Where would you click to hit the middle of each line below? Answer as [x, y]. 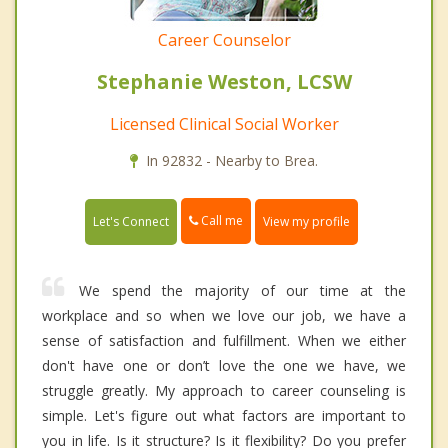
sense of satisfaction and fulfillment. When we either [224, 340]
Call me [220, 221]
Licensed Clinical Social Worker [224, 124]
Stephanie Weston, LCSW [224, 82]
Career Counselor [224, 40]
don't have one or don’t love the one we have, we [224, 365]
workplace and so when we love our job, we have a [224, 315]
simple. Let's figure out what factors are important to [224, 415]
